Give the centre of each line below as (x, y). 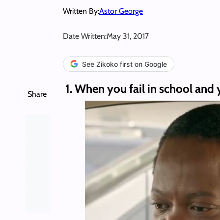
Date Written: (85, 36)
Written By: (81, 11)
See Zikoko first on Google (124, 64)
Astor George (121, 11)
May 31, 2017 (128, 36)
